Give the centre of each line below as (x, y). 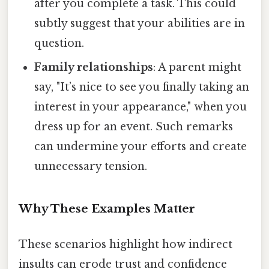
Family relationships (94, 68)
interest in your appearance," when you (141, 107)
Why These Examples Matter (107, 209)
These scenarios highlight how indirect (125, 245)
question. (59, 44)
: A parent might (198, 68)
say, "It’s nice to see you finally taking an (142, 87)
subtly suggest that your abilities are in (140, 24)
